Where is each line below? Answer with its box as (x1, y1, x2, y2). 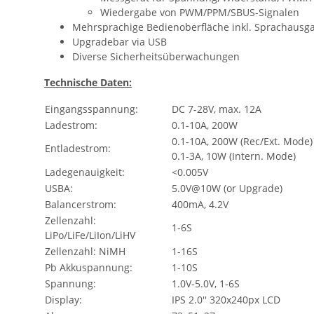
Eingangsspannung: (45, 102, 138, 116)
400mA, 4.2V (172, 198, 228, 212)
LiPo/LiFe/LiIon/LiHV (45, 228, 135, 243)
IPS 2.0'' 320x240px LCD (172, 293, 280, 307)
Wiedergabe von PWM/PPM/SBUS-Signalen (100, 6, 299, 20)
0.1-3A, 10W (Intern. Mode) (172, 149, 296, 163)
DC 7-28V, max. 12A (172, 102, 261, 116)
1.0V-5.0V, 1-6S (172, 277, 240, 291)
